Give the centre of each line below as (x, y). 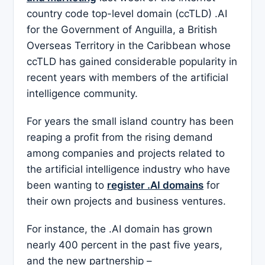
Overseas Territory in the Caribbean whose (129, 46)
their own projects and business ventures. (126, 201)
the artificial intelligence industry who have (128, 169)
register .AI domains (155, 185)
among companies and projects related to (126, 153)
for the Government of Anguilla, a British (122, 30)
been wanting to (67, 185)
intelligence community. (82, 94)
